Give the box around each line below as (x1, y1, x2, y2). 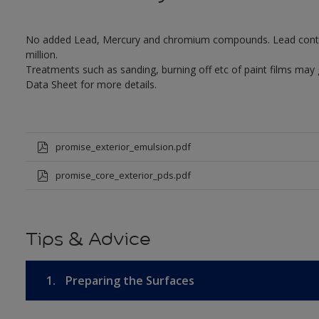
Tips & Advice (25, 228, 151, 251)
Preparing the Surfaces (62, 273, 194, 289)
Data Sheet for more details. (25, 78, 157, 92)
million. (25, 48, 58, 62)
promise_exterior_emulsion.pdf (55, 140, 191, 154)
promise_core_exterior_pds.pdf (55, 169, 191, 182)
